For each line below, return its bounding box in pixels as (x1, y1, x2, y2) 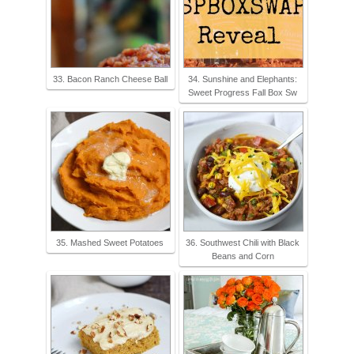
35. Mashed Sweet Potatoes (56, 237, 164, 247)
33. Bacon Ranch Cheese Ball (52, 73, 168, 84)
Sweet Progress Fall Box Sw (188, 87, 297, 97)
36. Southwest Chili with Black (186, 237, 299, 247)
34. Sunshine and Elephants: (188, 73, 297, 84)
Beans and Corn (211, 250, 274, 261)
